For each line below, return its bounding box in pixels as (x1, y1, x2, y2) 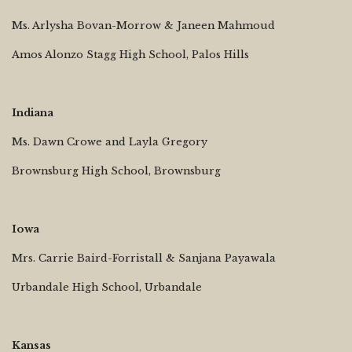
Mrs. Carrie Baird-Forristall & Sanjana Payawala (12, 251, 276, 264)
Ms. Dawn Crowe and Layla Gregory (12, 135, 207, 148)
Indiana (12, 106, 53, 119)
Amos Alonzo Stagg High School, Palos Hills (12, 48, 249, 60)
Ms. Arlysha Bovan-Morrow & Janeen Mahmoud (12, 19, 275, 31)
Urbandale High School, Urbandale (12, 280, 202, 293)
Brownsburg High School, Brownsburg (12, 164, 221, 177)
